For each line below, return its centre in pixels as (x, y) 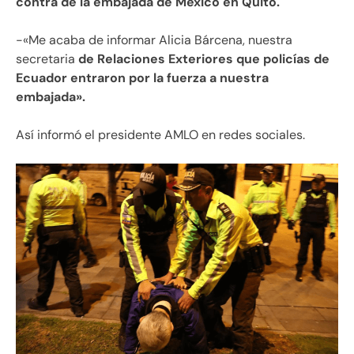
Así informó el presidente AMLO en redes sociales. (160, 134)
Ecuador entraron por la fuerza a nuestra (142, 77)
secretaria (45, 58)
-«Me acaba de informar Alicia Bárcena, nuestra (154, 40)
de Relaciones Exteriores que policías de (202, 58)
